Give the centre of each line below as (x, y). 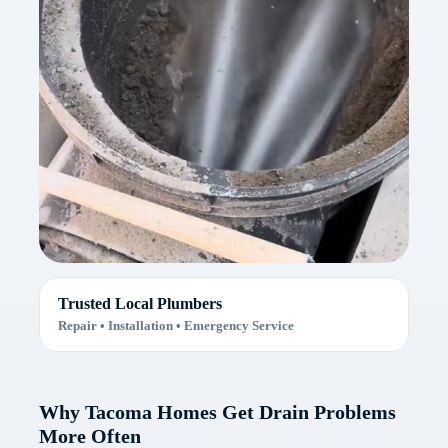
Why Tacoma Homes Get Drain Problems (217, 412)
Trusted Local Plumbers (139, 304)
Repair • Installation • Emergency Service (175, 326)
